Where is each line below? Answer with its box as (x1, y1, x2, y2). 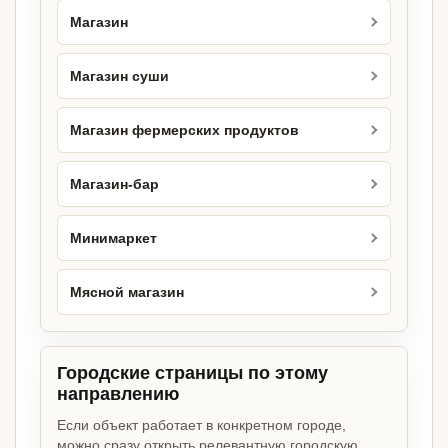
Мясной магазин (70, 284, 184, 300)
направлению (57, 384, 179, 405)
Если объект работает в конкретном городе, (57, 417, 346, 434)
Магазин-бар (70, 176, 159, 192)
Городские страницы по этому (57, 363, 328, 384)
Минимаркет (70, 230, 157, 246)
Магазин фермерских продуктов (70, 122, 299, 138)
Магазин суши (70, 68, 169, 84)
